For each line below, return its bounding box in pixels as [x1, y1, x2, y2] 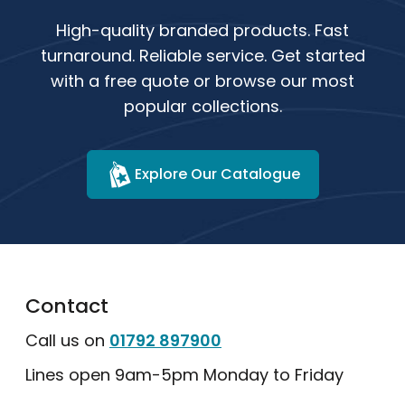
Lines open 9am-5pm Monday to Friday [25, 363, 344, 386]
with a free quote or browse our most [51, 70, 354, 92]
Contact [25, 292, 108, 320]
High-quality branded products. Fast [56, 19, 349, 42]
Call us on [25, 329, 109, 352]
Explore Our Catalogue [134, 164, 300, 184]
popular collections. [123, 95, 282, 118]
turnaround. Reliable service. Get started [40, 44, 365, 67]
